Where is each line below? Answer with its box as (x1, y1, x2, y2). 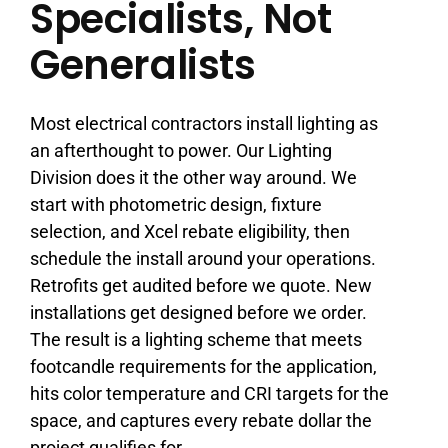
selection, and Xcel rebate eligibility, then (29, 220, 350, 242)
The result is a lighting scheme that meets (29, 328, 362, 350)
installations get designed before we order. (29, 301, 367, 323)
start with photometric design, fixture (29, 193, 322, 215)
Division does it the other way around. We (29, 166, 357, 188)
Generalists (29, 36, 256, 93)
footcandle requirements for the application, (29, 355, 377, 377)
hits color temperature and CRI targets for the (29, 382, 389, 404)
